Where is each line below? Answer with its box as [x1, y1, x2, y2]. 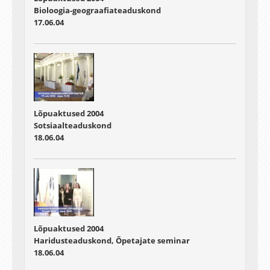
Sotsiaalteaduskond [34, 120, 111, 131]
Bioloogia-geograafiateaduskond [34, 5, 161, 16]
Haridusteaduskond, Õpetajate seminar [34, 235, 190, 246]
